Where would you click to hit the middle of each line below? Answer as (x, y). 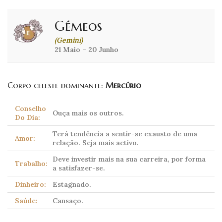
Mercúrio (123, 85)
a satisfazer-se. (79, 168)
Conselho (30, 109)
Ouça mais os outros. (88, 113)
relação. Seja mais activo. (96, 143)
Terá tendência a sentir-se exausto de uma (125, 134)
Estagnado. (72, 185)
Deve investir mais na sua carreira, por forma (129, 159)
